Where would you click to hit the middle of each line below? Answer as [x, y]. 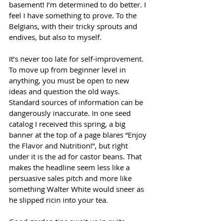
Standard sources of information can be [77, 102]
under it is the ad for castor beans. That [76, 157]
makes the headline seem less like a [70, 167]
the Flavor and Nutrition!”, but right [69, 146]
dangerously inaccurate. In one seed [71, 113]
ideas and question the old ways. [65, 92]
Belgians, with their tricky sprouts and [74, 26]
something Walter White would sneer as [77, 189]
